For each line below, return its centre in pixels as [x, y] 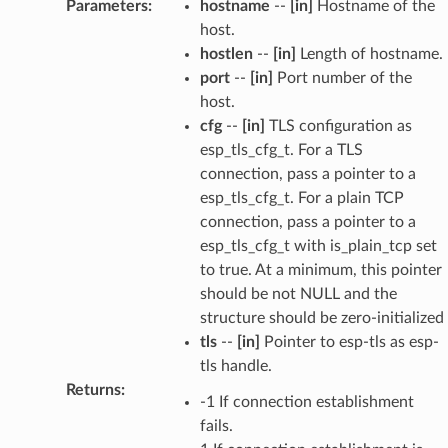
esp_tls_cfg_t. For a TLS [281, 149]
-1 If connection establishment [306, 401]
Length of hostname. [369, 53]
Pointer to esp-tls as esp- [349, 341]
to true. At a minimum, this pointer [320, 269]
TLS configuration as [338, 125]
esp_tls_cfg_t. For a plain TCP [301, 197]
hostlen [226, 53]
